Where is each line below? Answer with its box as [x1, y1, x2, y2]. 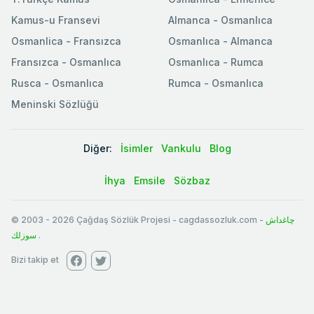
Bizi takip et [11, 254, 59, 265]
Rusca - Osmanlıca [11, 76, 104, 89]
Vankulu [161, 142, 201, 154]
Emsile [133, 174, 165, 186]
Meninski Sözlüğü [11, 97, 99, 110]
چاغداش [266, 214, 294, 225]
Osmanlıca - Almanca [168, 34, 273, 47]
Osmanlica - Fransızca [11, 34, 121, 47]
